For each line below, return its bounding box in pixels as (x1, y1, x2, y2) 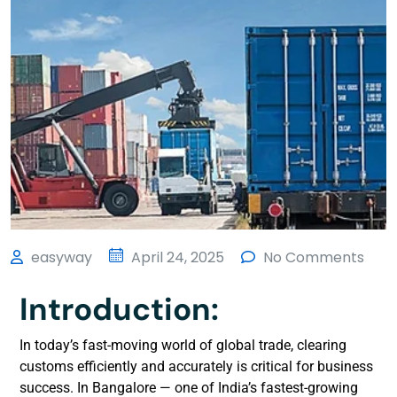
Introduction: (19, 288, 219, 330)
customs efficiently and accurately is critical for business (19, 357, 373, 375)
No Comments (260, 246, 364, 268)
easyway (27, 246, 92, 268)
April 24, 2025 (128, 246, 224, 268)
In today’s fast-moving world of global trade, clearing (19, 336, 346, 354)
